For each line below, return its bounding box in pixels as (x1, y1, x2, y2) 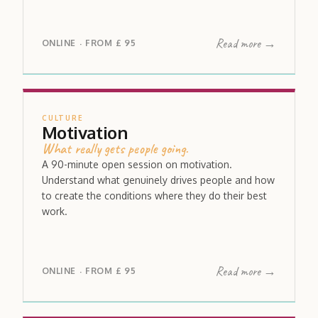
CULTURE (42, 113, 84, 122)
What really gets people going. (42, 139, 188, 158)
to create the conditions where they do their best (42, 189, 267, 202)
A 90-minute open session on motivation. (42, 158, 232, 170)
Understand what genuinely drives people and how (42, 173, 275, 186)
